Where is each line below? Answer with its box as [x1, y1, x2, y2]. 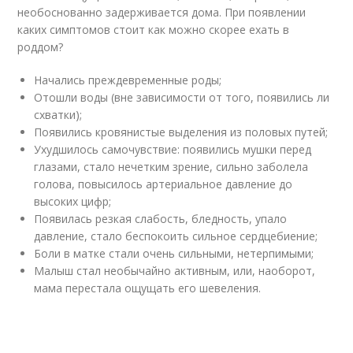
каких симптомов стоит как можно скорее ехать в [17, 22, 290, 38]
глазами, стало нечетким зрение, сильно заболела [34, 159, 309, 175]
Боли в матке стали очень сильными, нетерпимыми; [34, 246, 314, 262]
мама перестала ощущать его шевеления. [34, 281, 262, 296]
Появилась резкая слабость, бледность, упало [34, 211, 288, 227]
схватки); [34, 107, 83, 123]
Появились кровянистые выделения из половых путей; [34, 124, 329, 140]
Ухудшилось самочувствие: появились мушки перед [34, 142, 312, 158]
